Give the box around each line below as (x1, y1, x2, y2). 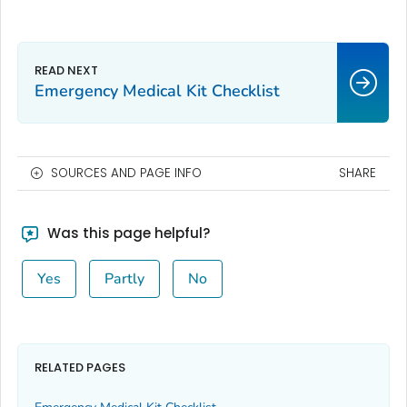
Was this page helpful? (43, 223, 210, 243)
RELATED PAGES (35, 358, 125, 376)
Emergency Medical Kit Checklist (35, 80, 280, 103)
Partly (104, 269, 144, 290)
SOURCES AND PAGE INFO (51, 164, 202, 183)
